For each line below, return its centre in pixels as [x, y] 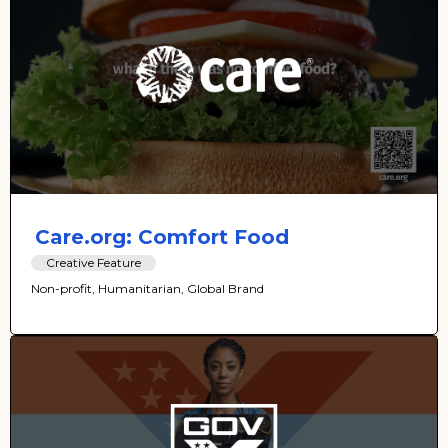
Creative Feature [93, 262]
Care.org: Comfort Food [162, 236]
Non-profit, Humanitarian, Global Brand [147, 288]
